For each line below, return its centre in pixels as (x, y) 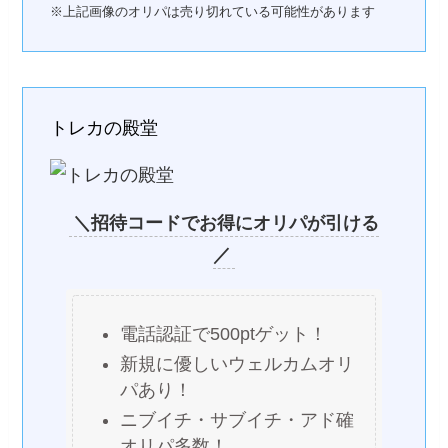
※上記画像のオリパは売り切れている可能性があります (213, 11)
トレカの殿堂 (104, 128)
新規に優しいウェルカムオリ (237, 364)
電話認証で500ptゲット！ (224, 333)
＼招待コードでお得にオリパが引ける (226, 223)
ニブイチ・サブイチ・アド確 (237, 420)
